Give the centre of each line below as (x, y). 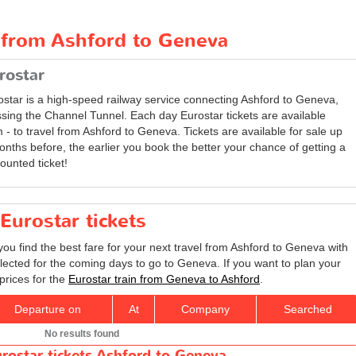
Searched (308, 309)
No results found (82, 333)
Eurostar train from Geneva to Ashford (164, 279)
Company (205, 309)
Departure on (47, 309)
